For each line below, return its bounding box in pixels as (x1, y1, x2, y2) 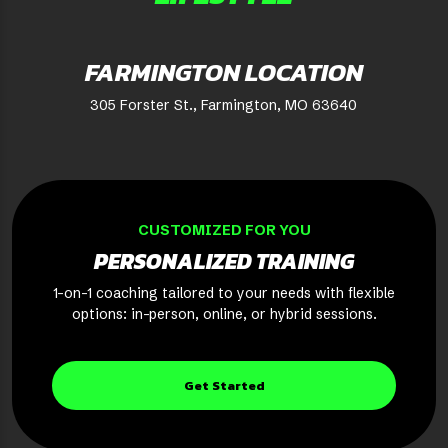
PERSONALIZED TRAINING (94, 245, 354, 279)
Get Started (183, 376, 265, 396)
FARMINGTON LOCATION (84, 53, 363, 92)
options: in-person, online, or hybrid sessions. (71, 305, 377, 324)
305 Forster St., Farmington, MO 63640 (90, 96, 358, 115)
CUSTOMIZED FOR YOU (137, 221, 311, 240)
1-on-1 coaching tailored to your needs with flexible (53, 284, 395, 303)
